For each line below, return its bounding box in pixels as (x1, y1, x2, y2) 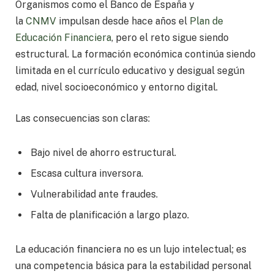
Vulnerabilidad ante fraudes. (31, 188, 158, 200)
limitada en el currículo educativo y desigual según (15, 64, 245, 76)
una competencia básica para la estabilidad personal (15, 259, 251, 272)
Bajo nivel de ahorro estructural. (31, 146, 176, 158)
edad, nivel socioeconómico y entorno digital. (15, 81, 218, 93)
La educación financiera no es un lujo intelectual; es (15, 243, 246, 255)
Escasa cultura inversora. (31, 167, 143, 179)
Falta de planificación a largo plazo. (31, 209, 189, 221)
